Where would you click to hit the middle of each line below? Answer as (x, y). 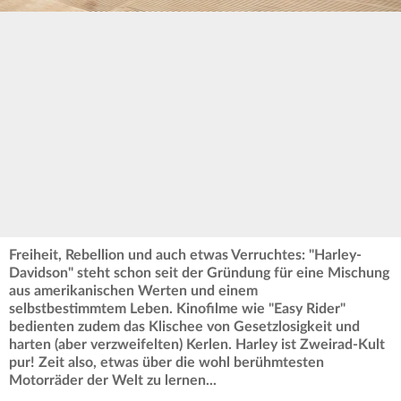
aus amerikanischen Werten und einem (133, 291)
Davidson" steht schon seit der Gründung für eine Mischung (199, 273)
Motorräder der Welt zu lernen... (113, 381)
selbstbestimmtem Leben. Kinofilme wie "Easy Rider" (177, 309)
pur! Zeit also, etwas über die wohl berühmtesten (166, 363)
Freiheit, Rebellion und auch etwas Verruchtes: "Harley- (185, 256)
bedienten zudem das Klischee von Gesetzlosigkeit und (186, 327)
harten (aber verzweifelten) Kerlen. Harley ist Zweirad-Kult (197, 345)
